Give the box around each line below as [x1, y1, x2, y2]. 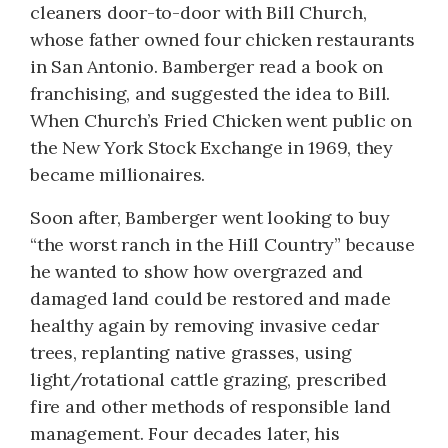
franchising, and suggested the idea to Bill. [30, 81, 390, 105]
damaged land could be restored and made [30, 286, 391, 310]
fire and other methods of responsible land [30, 394, 391, 418]
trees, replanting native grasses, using [30, 340, 352, 364]
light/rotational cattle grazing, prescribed [30, 367, 387, 391]
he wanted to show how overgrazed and [30, 259, 363, 283]
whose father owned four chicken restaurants [30, 27, 415, 51]
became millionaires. [30, 162, 205, 186]
